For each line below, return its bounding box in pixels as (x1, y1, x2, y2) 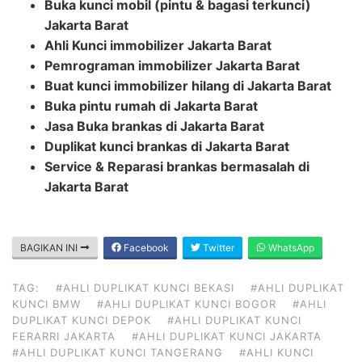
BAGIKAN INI (20, 241, 80, 254)
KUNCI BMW (12, 297, 81, 310)
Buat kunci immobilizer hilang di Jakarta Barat (44, 77, 331, 94)
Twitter (200, 241, 234, 254)
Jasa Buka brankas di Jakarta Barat (44, 117, 264, 134)
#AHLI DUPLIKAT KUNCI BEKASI (56, 280, 234, 294)
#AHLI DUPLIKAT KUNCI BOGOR (97, 297, 276, 310)
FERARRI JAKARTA (12, 329, 116, 343)
